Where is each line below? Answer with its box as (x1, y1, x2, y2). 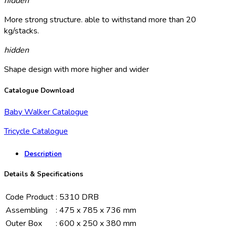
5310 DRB (59, 192, 99, 203)
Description (24, 149, 62, 159)
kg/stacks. (4, 25, 39, 36)
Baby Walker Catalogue (4, 106, 88, 118)
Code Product (6, 192, 54, 203)
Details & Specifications (4, 170, 83, 179)
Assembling (6, 205, 48, 216)
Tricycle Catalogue (4, 125, 68, 137)
